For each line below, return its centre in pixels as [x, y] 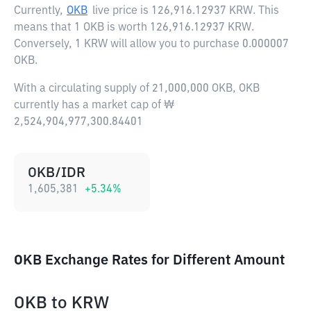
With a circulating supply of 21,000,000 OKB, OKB [137, 89]
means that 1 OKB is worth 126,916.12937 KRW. [134, 28]
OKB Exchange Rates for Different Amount [149, 260]
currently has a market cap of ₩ [94, 106]
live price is [122, 11]
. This [266, 11]
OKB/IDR [57, 173]
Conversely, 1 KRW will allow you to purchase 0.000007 [151, 44]
